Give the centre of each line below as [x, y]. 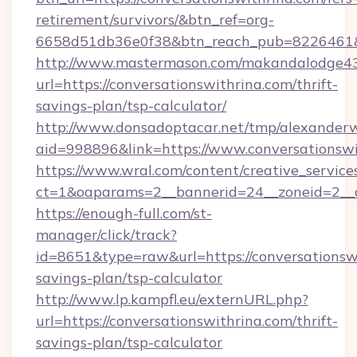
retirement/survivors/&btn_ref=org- [155, 20]
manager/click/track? [106, 235]
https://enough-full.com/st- [124, 213]
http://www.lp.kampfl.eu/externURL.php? [172, 299]
